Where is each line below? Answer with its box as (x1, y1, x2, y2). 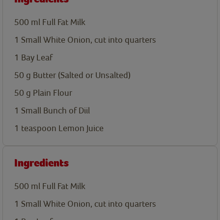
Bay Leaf (21, 52, 53, 63)
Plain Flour (33, 87, 72, 98)
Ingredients (14, 157, 69, 170)
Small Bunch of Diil (21, 105, 90, 116)
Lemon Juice (58, 123, 104, 134)
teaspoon (21, 123, 56, 134)
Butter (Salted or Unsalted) (33, 70, 131, 81)
